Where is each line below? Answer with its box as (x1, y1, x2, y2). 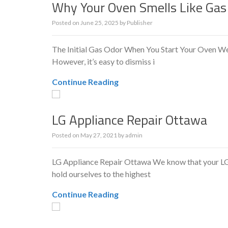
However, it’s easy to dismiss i (52, 56, 155, 66)
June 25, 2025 (80, 19, 119, 26)
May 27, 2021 (80, 131, 117, 139)
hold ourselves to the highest (52, 169, 151, 179)
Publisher (127, 19, 153, 26)
